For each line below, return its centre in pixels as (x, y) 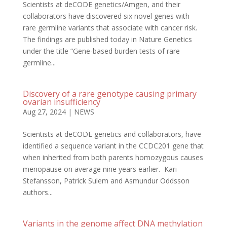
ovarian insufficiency (62, 102)
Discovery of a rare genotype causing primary (109, 94)
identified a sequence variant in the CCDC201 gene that (113, 146)
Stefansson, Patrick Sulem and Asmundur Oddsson (106, 181)
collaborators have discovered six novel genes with (106, 16)
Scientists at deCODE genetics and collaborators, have (112, 134)
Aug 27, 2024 (44, 112)
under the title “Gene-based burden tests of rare (101, 51)
